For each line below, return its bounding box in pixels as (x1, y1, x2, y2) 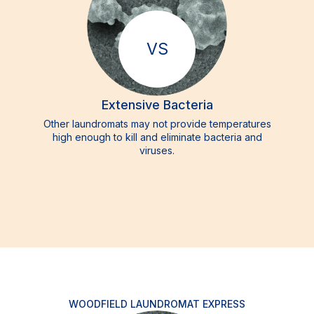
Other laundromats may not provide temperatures (43, 118, 271, 130)
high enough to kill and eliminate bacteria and (52, 131, 262, 143)
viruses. (139, 144, 175, 156)
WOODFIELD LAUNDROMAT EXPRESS (69, 298, 245, 310)
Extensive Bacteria (101, 97, 213, 112)
